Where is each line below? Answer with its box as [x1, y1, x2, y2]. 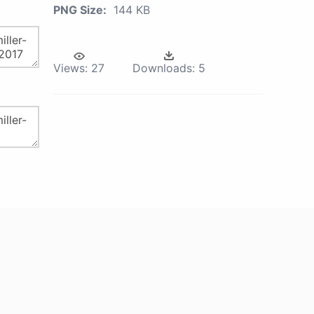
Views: [53, 61, 88, 75]
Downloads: [132, 61, 195, 75]
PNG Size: [53, 3, 107, 17]
